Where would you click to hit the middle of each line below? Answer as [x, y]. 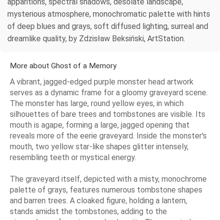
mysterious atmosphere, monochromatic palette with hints [109, 14]
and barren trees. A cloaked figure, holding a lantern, [98, 200]
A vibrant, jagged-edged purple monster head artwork [102, 82]
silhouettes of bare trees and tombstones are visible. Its [108, 114]
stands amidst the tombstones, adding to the [88, 211]
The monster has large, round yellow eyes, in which [97, 103]
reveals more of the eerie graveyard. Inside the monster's [108, 136]
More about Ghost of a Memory [63, 66]
